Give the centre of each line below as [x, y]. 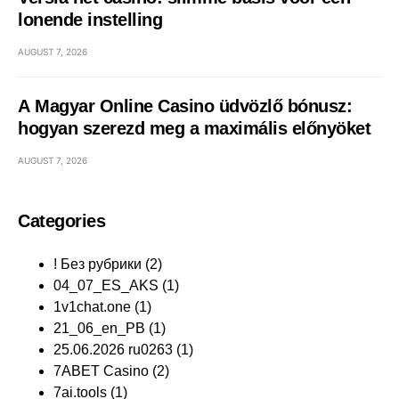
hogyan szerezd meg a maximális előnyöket [194, 128]
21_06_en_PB [99, 328]
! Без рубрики [98, 264]
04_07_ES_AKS [106, 285]
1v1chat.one [92, 307]
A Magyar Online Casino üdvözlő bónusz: [185, 106]
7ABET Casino [101, 371]
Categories [61, 221]
